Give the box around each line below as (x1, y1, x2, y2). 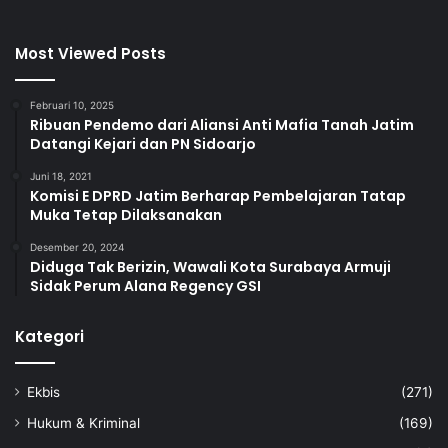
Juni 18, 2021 (30, 169, 92, 182)
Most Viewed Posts (15, 42, 166, 64)
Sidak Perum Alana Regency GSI (30, 275, 261, 296)
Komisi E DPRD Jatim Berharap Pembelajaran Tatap (30, 185, 406, 206)
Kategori (15, 325, 84, 347)
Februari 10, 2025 (30, 98, 114, 111)
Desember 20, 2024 (30, 240, 124, 253)
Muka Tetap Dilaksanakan (30, 204, 222, 225)
